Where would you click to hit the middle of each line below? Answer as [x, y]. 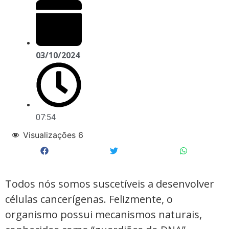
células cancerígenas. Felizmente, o [89, 199]
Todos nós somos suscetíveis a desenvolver [110, 184]
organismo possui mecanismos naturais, [104, 214]
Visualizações [49, 135]
